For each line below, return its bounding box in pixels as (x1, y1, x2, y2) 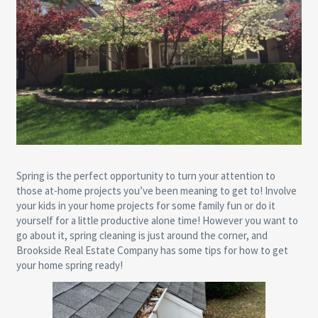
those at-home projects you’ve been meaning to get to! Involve (16, 184, 297, 198)
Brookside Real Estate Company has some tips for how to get (16, 243, 288, 258)
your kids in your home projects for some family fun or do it (16, 199, 275, 213)
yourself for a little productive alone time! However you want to (16, 214, 298, 228)
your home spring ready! (16, 258, 123, 273)
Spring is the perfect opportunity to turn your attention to (16, 169, 275, 183)
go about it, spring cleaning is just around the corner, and (16, 229, 268, 243)
